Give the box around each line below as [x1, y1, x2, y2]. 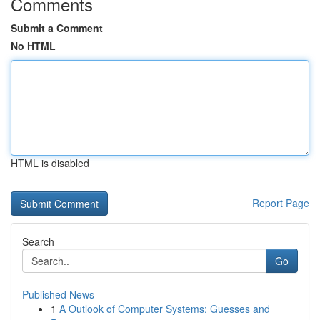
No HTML [11, 39, 56, 53]
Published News [22, 287, 94, 301]
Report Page [252, 196, 309, 210]
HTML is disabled [11, 156, 89, 170]
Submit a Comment [11, 21, 103, 35]
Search [22, 234, 54, 249]
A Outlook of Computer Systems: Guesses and [59, 301, 270, 316]
